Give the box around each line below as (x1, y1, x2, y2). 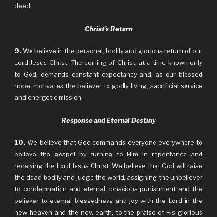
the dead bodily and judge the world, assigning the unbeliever (15, 173, 202, 181)
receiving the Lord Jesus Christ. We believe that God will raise (15, 162, 202, 170)
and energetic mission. (15, 93, 83, 101)
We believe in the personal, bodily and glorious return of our (21, 47, 202, 55)
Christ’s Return (84, 24, 133, 32)
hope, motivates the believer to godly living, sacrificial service (15, 82, 202, 90)
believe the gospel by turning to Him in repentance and (15, 150, 202, 158)
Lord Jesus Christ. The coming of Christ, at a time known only (15, 59, 202, 66)
